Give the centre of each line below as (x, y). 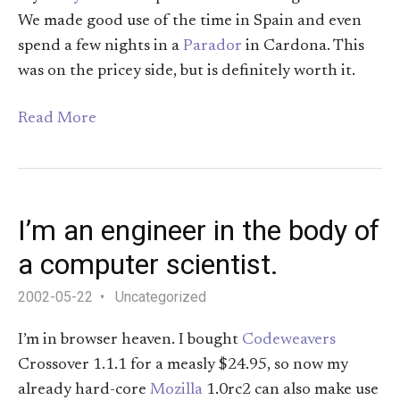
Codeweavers (289, 340)
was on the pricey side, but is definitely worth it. (187, 72)
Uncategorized (161, 296)
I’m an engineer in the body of (199, 230)
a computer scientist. (148, 264)
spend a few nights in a (100, 47)
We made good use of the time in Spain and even (190, 22)
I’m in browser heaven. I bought (130, 340)
